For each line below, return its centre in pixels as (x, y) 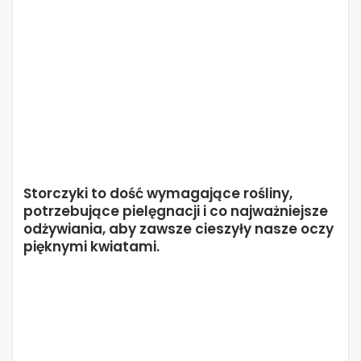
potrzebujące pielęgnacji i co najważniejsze (176, 211)
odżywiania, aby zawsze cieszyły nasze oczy (178, 229)
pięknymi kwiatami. (91, 247)
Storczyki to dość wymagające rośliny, (158, 193)
